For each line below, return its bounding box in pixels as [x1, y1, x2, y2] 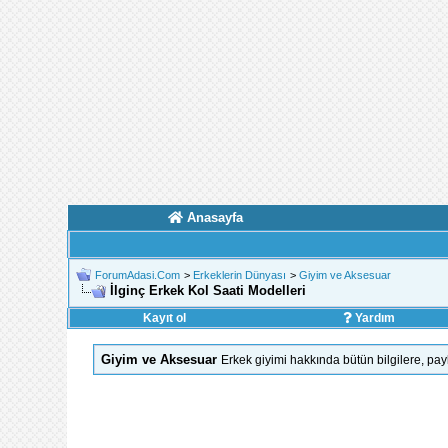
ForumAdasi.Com [94, 269, 180, 281]
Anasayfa [187, 210, 243, 225]
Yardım [351, 312, 395, 324]
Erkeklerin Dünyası [192, 269, 286, 281]
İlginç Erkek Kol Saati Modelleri [109, 283, 306, 298]
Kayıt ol [142, 312, 186, 324]
